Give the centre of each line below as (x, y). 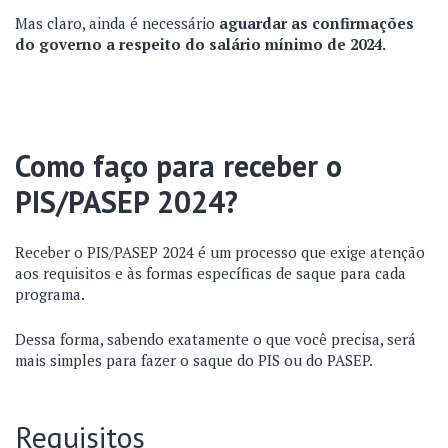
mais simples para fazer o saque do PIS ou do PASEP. (194, 360)
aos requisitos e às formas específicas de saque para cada (210, 273)
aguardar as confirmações (316, 23)
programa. (50, 294)
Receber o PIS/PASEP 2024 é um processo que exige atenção (220, 252)
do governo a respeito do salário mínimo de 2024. (200, 44)
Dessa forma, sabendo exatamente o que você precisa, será (215, 339)
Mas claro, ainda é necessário (117, 23)
